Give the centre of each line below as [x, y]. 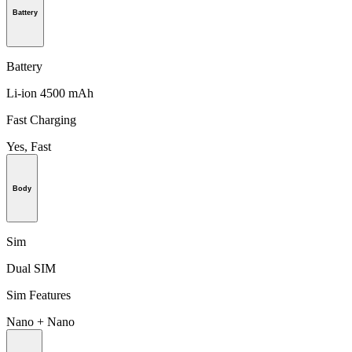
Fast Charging [41, 119]
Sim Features [38, 295]
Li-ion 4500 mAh [50, 93]
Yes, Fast [29, 146]
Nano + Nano [40, 322]
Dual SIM [31, 269]
